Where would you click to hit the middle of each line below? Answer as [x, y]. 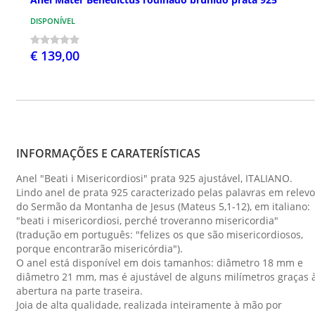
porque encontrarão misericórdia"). [99, 249]
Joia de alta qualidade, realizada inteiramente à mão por [149, 305]
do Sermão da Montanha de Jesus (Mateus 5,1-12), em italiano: [163, 207]
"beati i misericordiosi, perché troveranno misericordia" [147, 221]
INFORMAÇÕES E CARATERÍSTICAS [108, 154]
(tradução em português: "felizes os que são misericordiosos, [160, 235]
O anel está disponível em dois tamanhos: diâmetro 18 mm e [160, 263]
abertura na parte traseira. [79, 291]
